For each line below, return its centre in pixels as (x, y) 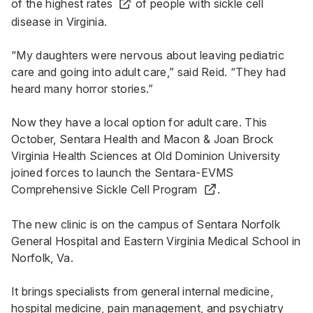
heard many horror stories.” (82, 89)
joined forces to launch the (83, 173)
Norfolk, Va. (42, 257)
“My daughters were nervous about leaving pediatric (148, 56)
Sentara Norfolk (239, 224)
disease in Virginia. (59, 22)
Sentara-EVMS (194, 173)
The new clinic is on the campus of (104, 224)
